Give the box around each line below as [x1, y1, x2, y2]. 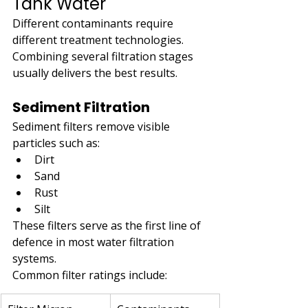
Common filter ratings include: [12, 267, 167, 283]
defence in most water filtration [12, 234, 177, 250]
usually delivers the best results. [12, 65, 177, 80]
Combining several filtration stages [12, 48, 196, 64]
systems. [12, 250, 56, 266]
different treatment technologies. [12, 32, 186, 47]
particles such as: [12, 135, 100, 151]
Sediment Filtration [12, 97, 150, 117]
